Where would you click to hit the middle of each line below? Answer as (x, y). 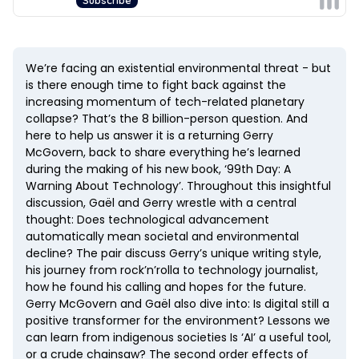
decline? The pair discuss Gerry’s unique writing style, (173, 253)
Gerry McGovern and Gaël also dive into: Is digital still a (177, 304)
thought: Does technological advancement (147, 220)
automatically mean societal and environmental (162, 236)
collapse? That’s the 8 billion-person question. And (167, 119)
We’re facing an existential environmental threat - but (178, 68)
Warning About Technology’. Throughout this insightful (178, 186)
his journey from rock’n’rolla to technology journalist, (172, 270)
